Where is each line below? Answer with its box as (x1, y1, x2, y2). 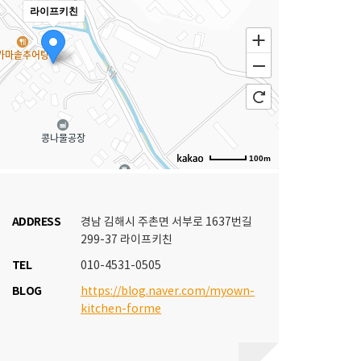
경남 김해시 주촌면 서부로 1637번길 (81, 216, 252, 229)
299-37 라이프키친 (81, 234, 172, 247)
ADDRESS (12, 215, 61, 229)
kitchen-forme (81, 303, 161, 316)
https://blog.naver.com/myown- (81, 285, 255, 298)
